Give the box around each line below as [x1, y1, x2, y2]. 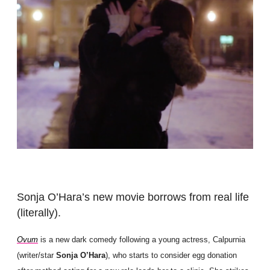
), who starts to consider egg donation [105, 251, 237, 260]
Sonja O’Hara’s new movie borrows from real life [17, 190, 249, 203]
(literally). [17, 206, 61, 219]
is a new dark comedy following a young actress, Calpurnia [38, 235, 245, 245]
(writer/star [17, 251, 56, 260]
